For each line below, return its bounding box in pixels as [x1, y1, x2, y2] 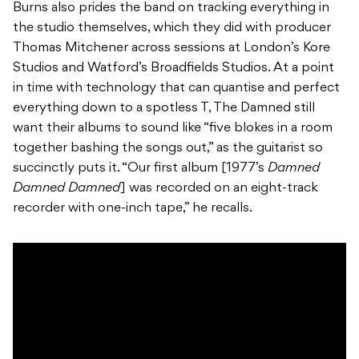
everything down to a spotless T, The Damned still [13, 102, 315, 115]
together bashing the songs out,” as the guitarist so [13, 142, 323, 155]
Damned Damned [13, 182, 120, 196]
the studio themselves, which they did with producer [13, 22, 331, 35]
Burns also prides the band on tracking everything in [13, 2, 329, 15]
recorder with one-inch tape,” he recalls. [13, 202, 252, 216]
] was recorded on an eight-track [120, 182, 318, 196]
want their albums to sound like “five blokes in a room [13, 122, 333, 135]
